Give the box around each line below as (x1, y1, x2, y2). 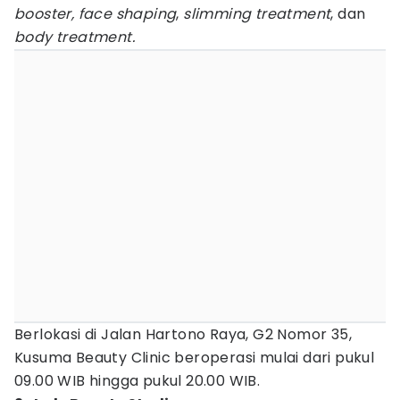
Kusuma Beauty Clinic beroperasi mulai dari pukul (14, 347, 375, 368)
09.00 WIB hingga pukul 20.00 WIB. (14, 371, 261, 391)
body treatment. (14, 27, 135, 47)
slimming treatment (183, 4, 331, 24)
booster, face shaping (14, 4, 177, 24)
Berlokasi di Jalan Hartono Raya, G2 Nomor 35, (14, 324, 352, 345)
